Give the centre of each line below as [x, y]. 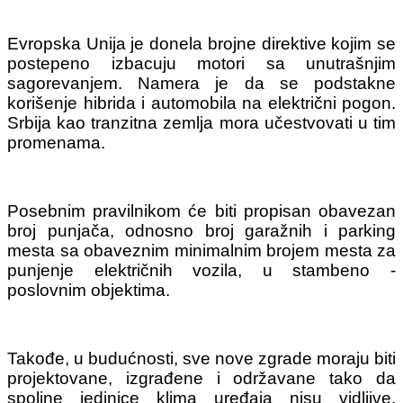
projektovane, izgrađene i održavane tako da [201, 379]
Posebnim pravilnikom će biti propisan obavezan [201, 211]
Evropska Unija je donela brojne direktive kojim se [201, 44]
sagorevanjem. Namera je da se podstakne [201, 84]
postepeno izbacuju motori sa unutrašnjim [201, 64]
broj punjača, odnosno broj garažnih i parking [201, 231]
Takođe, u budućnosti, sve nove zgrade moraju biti [201, 359]
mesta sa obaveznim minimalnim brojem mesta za [201, 251]
